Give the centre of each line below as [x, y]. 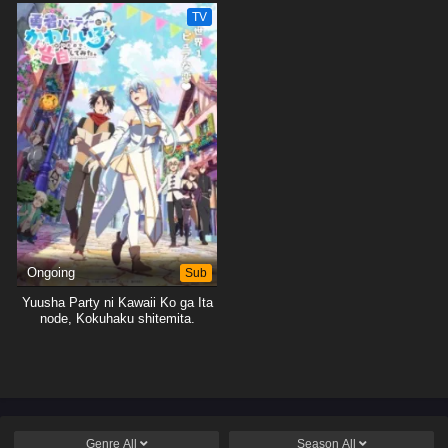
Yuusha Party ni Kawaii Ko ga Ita [117, 302]
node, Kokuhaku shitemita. [117, 318]
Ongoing [51, 273]
